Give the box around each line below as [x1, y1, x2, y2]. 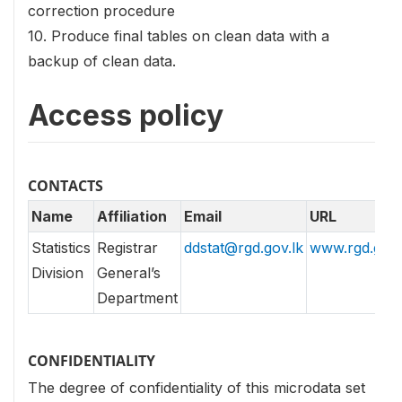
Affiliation [97, 206, 167, 225]
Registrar [97, 238, 158, 257]
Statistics [31, 238, 91, 257]
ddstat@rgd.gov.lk [184, 238, 303, 257]
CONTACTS [28, 175, 103, 196]
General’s [97, 263, 161, 282]
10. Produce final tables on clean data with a [28, 26, 329, 45]
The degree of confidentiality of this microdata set [28, 379, 365, 397]
